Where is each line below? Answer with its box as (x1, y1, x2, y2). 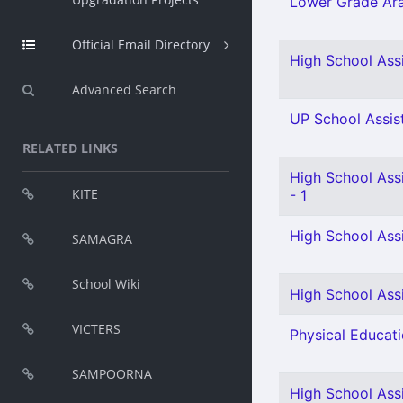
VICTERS (72, 320, 121, 337)
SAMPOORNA (72, 365, 152, 382)
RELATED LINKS (22, 139, 118, 157)
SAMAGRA (72, 230, 132, 247)
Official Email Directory (72, 36, 210, 53)
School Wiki (72, 275, 140, 292)
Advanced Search (72, 81, 176, 98)
